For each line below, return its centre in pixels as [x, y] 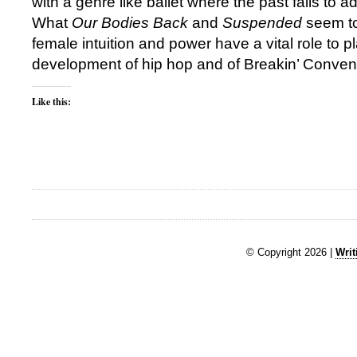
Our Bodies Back [130, 23]
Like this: [51, 102]
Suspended [262, 23]
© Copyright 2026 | [291, 252]
